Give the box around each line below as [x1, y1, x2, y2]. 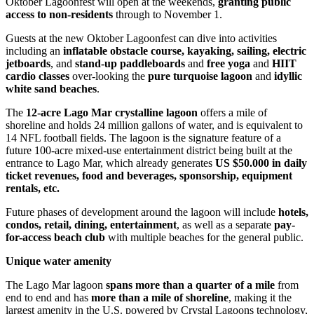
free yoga [207, 57, 250, 69]
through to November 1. [113, 8, 222, 20]
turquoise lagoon [173, 69, 252, 82]
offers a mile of [198, 106, 267, 118]
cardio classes [6, 69, 69, 82]
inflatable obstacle [63, 44, 148, 57]
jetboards [6, 57, 50, 69]
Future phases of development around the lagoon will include [6, 205, 275, 218]
